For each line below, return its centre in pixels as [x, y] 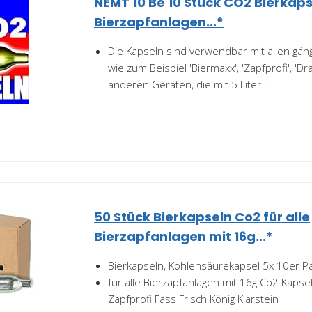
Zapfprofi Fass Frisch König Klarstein [193, 299]
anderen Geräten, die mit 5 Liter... [189, 84]
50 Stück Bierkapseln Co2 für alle [202, 217]
